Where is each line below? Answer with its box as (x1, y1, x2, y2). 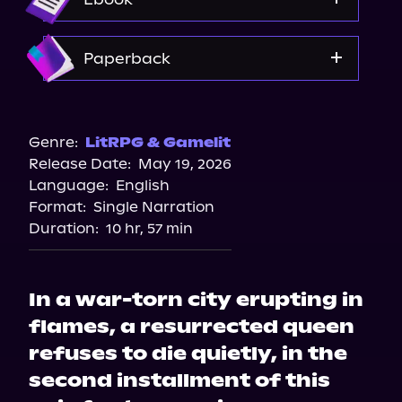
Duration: (29, 220, 99, 237)
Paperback (83, 49, 170, 67)
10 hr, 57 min (106, 220, 193, 237)
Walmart (169, 186, 233, 203)
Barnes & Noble (144, 214, 258, 232)
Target (177, 100, 225, 117)
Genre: (29, 134, 78, 151)
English (116, 177, 170, 194)
